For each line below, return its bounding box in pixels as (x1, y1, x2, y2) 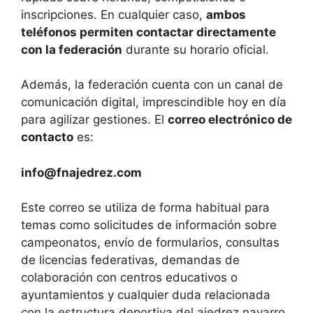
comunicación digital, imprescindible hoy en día (21, 95, 286, 110)
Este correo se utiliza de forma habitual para (21, 201, 270, 215)
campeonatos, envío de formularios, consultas (21, 235, 279, 250)
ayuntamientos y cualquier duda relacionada (21, 288, 270, 303)
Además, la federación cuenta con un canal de (21, 78, 283, 92)
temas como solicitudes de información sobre (21, 218, 277, 233)
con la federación (21, 42, 122, 57)
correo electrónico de (168, 112, 292, 127)
